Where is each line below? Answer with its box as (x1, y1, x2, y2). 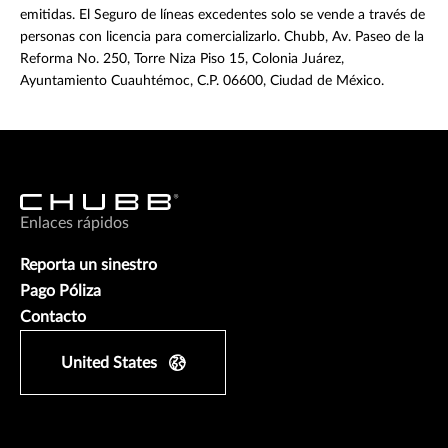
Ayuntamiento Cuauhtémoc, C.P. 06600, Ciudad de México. (20, 73, 384, 88)
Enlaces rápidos (20, 214, 129, 231)
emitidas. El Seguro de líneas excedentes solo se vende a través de (20, 7, 425, 22)
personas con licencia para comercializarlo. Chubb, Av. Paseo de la (20, 29, 424, 44)
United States (61, 354, 157, 371)
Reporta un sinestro (20, 256, 157, 273)
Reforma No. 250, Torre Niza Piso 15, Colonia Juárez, (20, 51, 344, 66)
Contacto (20, 308, 86, 325)
